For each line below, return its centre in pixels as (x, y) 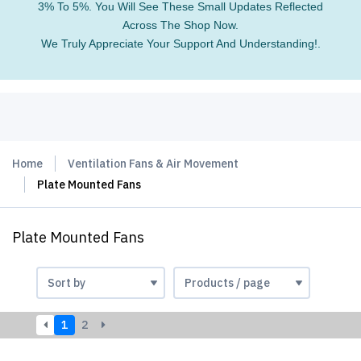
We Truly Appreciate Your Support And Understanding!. (180, 44)
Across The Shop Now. (180, 25)
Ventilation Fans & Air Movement (153, 164)
